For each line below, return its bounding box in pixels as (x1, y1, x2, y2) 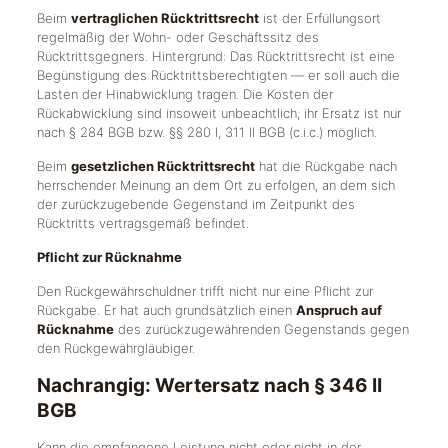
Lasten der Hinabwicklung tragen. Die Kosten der (36, 86, 333, 102)
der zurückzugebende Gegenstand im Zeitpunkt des (36, 196, 355, 212)
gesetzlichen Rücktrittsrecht (70, 158, 255, 174)
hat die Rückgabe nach (254, 158, 397, 174)
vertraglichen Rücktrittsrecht (70, 10, 259, 26)
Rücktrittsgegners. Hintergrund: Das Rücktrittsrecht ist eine (36, 48, 395, 64)
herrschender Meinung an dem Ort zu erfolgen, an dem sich (36, 177, 395, 193)
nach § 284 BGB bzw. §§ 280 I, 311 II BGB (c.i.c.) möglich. (36, 124, 377, 140)
